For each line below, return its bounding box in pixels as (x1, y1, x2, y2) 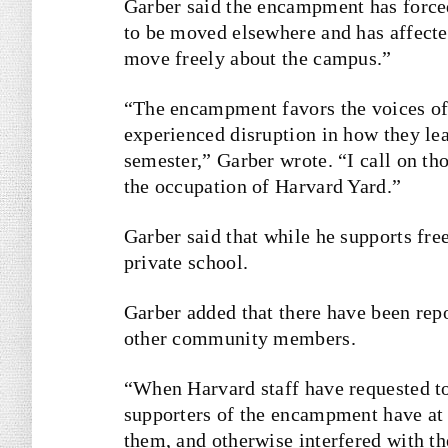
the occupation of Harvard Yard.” (123, 175, 402, 197)
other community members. (123, 327, 362, 349)
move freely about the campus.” (123, 47, 392, 69)
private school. (123, 251, 249, 273)
